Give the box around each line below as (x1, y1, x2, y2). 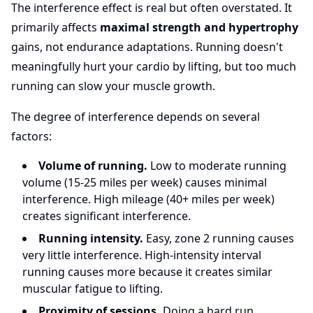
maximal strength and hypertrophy (100, 20, 298, 35)
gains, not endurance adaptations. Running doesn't (11, 39, 283, 54)
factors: (11, 129, 52, 144)
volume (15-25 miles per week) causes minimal (22, 175, 267, 190)
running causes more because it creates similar (22, 264, 272, 279)
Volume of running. (38, 158, 147, 173)
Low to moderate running (147, 158, 286, 173)
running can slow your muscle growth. (11, 78, 215, 94)
